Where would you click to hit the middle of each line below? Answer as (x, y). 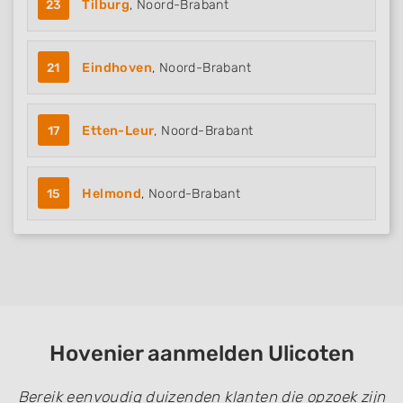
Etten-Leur (118, 131)
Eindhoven (117, 68)
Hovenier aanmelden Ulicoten (201, 354)
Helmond (112, 194)
